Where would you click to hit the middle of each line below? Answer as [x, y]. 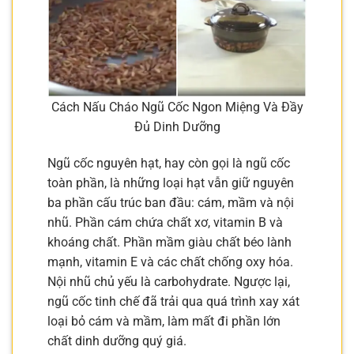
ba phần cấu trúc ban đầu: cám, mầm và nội [171, 203]
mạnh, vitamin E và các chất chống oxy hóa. [170, 262]
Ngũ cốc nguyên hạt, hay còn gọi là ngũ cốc [169, 164]
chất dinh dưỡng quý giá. [117, 341]
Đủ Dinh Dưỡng [177, 127]
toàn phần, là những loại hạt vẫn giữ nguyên [171, 183]
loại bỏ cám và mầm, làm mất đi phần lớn [164, 322]
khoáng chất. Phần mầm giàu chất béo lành [169, 243]
